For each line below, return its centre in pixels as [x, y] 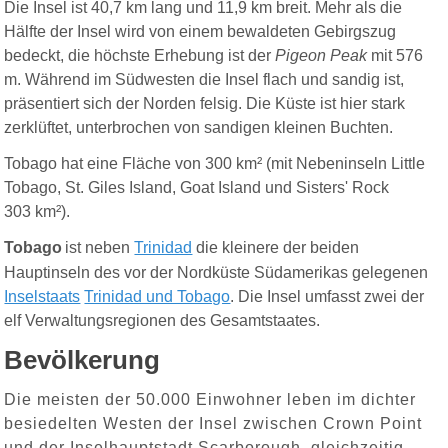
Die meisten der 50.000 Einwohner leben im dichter [210, 399]
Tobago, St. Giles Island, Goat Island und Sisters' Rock [197, 187]
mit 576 [397, 55]
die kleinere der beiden [276, 247]
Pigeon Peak [321, 55]
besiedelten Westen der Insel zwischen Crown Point [213, 423]
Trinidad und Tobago [157, 296]
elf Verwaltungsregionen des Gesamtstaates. [162, 320]
